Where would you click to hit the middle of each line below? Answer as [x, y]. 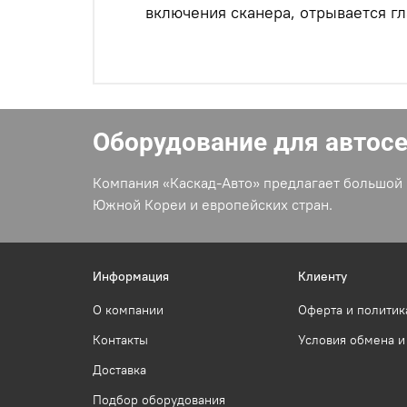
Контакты [120, 339]
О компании [128, 309]
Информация [131, 276]
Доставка [119, 369]
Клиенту [323, 276]
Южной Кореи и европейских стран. [213, 205]
